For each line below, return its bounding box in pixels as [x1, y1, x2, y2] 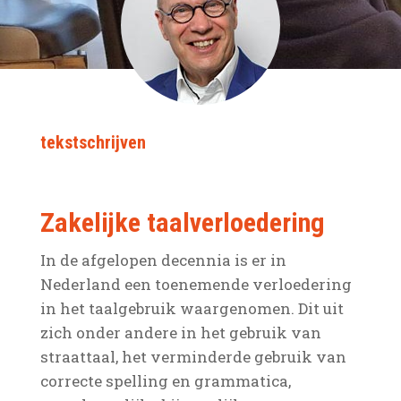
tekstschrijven [39, 132, 146, 153]
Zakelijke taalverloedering [39, 207, 325, 238]
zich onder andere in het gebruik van [39, 322, 321, 343]
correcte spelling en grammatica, [39, 371, 291, 391]
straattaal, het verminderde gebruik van [39, 346, 346, 367]
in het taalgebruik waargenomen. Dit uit [39, 298, 344, 319]
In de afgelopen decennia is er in [39, 250, 286, 270]
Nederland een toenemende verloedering [39, 274, 352, 294]
